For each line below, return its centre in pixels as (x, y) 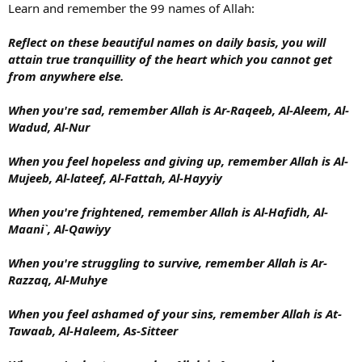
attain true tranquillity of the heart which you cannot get (170, 59)
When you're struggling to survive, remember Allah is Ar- (168, 263)
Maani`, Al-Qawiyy (59, 229)
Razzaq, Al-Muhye (58, 280)
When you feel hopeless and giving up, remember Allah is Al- (178, 161)
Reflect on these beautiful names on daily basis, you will (167, 42)
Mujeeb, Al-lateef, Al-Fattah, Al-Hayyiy (115, 178)
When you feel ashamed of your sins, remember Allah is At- (175, 314)
